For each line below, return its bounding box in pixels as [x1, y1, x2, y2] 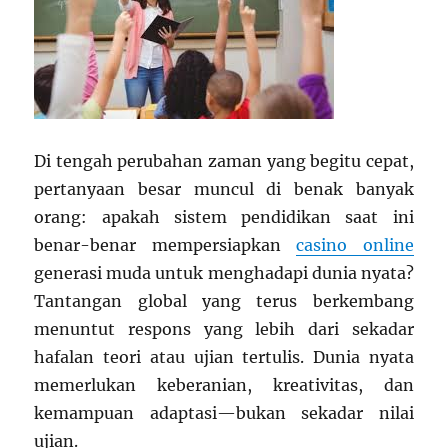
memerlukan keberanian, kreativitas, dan [34, 375, 414, 395]
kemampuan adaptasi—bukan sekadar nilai [34, 403, 414, 423]
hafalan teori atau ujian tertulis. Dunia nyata [34, 347, 414, 367]
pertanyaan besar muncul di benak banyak [34, 179, 414, 199]
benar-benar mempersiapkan [34, 235, 297, 255]
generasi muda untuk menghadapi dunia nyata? [34, 263, 414, 283]
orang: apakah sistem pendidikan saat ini [34, 207, 414, 227]
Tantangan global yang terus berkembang [34, 291, 414, 311]
